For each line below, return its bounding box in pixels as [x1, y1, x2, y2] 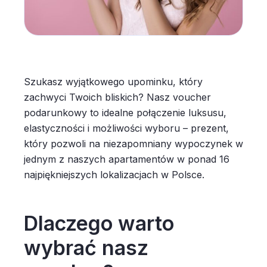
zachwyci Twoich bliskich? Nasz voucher [24, 91, 211, 103]
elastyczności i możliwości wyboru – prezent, [24, 122, 229, 134]
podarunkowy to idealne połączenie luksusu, [24, 107, 226, 119]
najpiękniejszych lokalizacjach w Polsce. [24, 169, 204, 181]
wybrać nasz [24, 235, 148, 260]
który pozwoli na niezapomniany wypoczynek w [24, 138, 243, 150]
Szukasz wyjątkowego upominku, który [24, 76, 203, 88]
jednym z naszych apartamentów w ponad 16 [24, 153, 229, 165]
